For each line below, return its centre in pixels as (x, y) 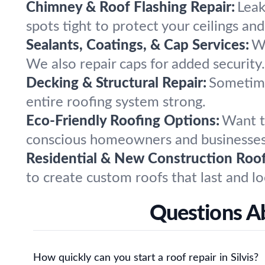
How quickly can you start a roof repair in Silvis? (146, 258)
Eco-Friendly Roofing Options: (123, 121)
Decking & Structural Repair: (116, 83)
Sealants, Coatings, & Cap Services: (138, 46)
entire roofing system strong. (116, 102)
